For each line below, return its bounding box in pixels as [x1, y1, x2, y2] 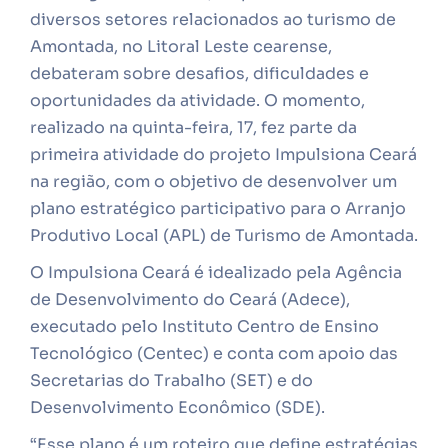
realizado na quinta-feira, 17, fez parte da [30, 117, 357, 138]
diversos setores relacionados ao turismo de [30, 9, 396, 30]
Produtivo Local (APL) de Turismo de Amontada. [30, 225, 418, 246]
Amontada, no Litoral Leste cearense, [30, 36, 332, 57]
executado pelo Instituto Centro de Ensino [30, 316, 379, 337]
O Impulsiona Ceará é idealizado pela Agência [30, 262, 402, 283]
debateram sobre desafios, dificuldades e [30, 63, 369, 84]
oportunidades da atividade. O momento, [30, 90, 365, 111]
